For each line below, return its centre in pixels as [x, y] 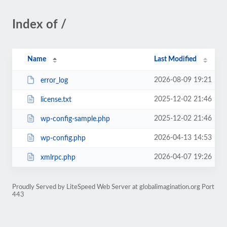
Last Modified [176, 59]
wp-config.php [63, 138]
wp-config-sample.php [75, 119]
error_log [54, 80]
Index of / [39, 25]
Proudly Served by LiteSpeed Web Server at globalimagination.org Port [113, 187]
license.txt [56, 100]
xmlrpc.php [58, 157]
